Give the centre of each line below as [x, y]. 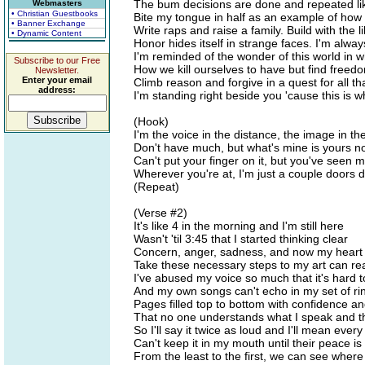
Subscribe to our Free [57, 60]
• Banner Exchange [48, 23]
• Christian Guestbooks [55, 13]
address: [57, 90]
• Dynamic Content [46, 33]
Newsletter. [57, 70]
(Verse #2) [161, 213]
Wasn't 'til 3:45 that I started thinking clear [241, 239]
